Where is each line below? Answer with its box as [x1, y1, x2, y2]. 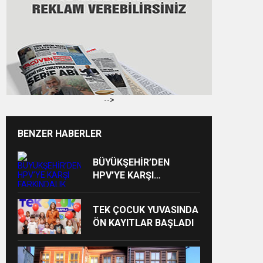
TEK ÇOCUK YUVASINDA [92, 204, 198, 215]
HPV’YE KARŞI [92, 170, 154, 181]
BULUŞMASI [92, 195, 146, 207]
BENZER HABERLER [18, 128, 102, 139]
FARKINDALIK [92, 183, 151, 194]
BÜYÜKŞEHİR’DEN [92, 157, 170, 168]
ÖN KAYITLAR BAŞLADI [92, 217, 194, 228]
